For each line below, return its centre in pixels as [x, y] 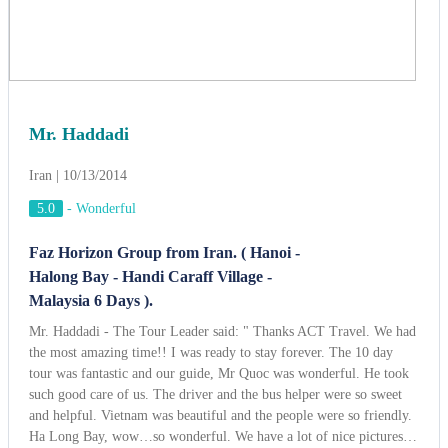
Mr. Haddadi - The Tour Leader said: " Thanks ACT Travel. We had [222, 85]
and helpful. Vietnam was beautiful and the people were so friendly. [220, 169]
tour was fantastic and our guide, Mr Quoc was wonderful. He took [219, 127]
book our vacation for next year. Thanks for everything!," [192, 232]
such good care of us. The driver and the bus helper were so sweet [215, 148]
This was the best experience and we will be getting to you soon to [217, 211]
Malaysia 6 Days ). [91, 54]
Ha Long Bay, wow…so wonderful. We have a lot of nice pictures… [223, 190]
